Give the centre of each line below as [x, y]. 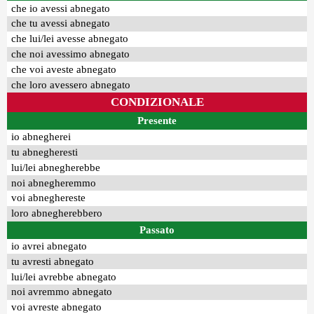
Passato [157, 230]
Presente [157, 120]
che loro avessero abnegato [71, 84]
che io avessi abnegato [61, 8]
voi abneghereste [49, 198]
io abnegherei [41, 137]
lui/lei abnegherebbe [56, 167]
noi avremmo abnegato [62, 292]
